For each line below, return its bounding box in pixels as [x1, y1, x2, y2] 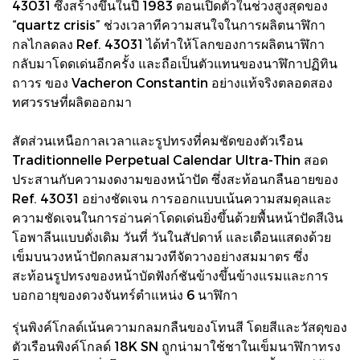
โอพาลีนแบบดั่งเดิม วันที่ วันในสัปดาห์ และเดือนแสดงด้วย [12, 228, 331, 244]
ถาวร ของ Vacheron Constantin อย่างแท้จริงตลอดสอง [12, 74, 333, 90]
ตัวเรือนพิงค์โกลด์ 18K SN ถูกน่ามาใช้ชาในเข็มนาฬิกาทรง [12, 337, 341, 354]
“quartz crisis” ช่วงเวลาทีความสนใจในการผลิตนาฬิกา [12, 16, 325, 32]
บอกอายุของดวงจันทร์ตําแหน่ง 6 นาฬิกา [12, 286, 238, 302]
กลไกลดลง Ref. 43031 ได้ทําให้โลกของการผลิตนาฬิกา [12, 35, 325, 51]
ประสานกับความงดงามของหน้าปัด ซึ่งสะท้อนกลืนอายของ [12, 170, 338, 186]
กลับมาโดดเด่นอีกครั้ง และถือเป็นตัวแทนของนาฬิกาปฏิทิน [12, 55, 337, 71]
